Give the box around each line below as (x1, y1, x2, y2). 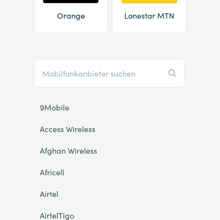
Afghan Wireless (39, 145, 97, 156)
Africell (39, 166, 64, 177)
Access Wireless (39, 123, 95, 134)
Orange (56, 10, 85, 21)
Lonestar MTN (124, 10, 174, 21)
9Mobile (39, 102, 69, 112)
